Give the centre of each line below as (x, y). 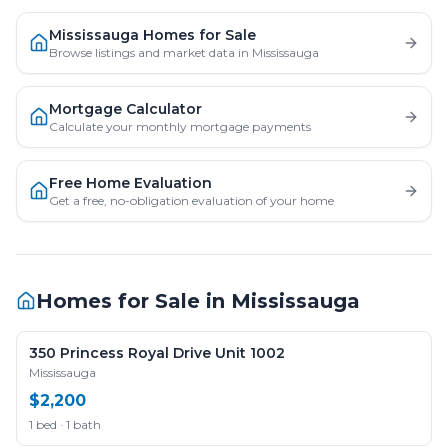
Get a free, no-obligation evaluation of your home (191, 200)
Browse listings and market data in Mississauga (184, 52)
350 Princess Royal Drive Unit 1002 (157, 353)
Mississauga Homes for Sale (152, 35)
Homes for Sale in (133, 301)
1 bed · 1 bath (65, 424)
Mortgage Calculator (125, 109)
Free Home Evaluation (130, 183)
